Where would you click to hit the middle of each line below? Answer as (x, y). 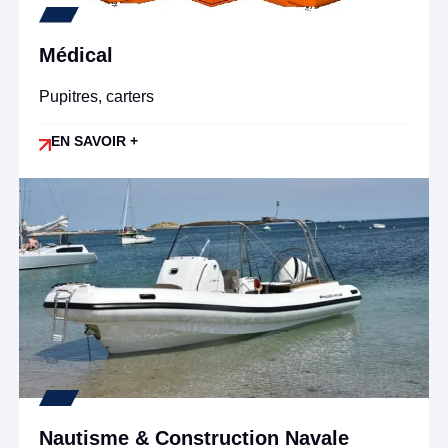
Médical (75, 54)
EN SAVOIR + (94, 140)
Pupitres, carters (96, 96)
